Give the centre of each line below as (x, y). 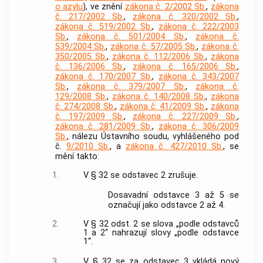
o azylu (69, 7)
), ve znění (104, 7)
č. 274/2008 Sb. (85, 107)
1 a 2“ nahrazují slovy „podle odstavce (161, 232)
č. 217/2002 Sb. (89, 17)
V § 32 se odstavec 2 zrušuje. (140, 175)
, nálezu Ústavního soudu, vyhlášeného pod (153, 137)
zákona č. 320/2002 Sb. (185, 17)
